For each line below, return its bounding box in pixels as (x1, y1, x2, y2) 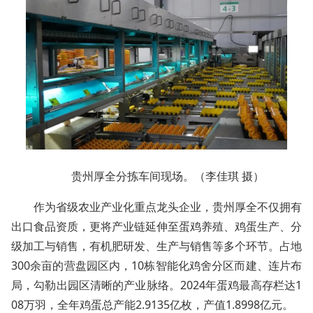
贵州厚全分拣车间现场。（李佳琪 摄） (71, 168, 264, 184)
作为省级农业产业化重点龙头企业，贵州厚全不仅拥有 (34, 199, 302, 215)
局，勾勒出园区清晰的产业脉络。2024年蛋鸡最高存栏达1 (11, 277, 302, 293)
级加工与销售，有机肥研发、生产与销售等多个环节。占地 (11, 238, 302, 254)
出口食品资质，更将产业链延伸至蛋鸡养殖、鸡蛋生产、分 (11, 219, 302, 235)
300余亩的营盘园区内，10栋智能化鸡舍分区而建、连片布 (11, 258, 302, 274)
